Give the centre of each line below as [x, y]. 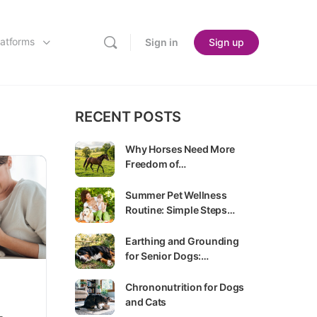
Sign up [226, 42]
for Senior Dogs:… [167, 256]
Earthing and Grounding [182, 241]
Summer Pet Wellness [176, 195]
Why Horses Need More [180, 149]
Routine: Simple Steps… [180, 210]
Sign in [162, 42]
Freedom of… [156, 164]
